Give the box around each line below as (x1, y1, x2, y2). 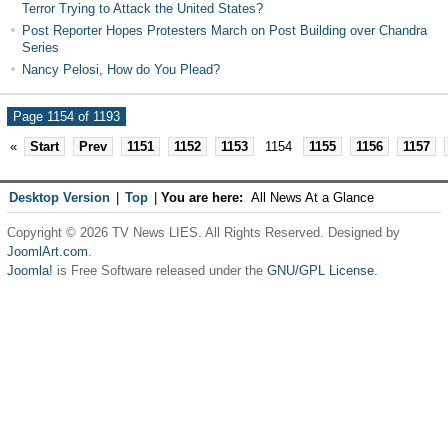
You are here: (160, 190, 243, 205)
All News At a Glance (250, 190, 374, 205)
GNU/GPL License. (266, 263, 378, 278)
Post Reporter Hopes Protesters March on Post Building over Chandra (21, 23, 427, 38)
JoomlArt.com (6, 244, 88, 259)
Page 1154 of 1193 (12, 109, 120, 124)
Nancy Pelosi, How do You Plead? (21, 62, 220, 77)
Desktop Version (8, 190, 110, 205)
